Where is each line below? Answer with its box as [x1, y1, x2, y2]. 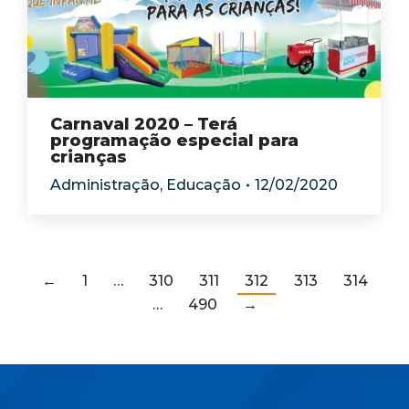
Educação [166, 176, 241, 194]
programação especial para [50, 131, 299, 151]
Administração [50, 176, 160, 194]
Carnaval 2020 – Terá [50, 114, 237, 134]
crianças [50, 147, 127, 167]
